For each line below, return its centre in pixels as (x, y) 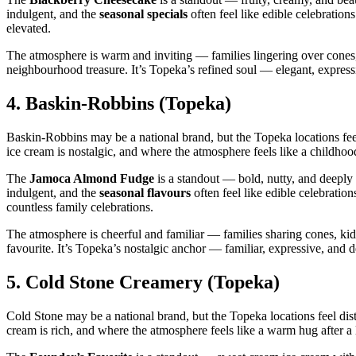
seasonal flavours (145, 193)
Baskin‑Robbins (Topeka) (128, 104)
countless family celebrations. (80, 207)
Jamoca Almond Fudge (92, 179)
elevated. (29, 29)
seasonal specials (143, 14)
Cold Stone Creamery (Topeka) (153, 282)
